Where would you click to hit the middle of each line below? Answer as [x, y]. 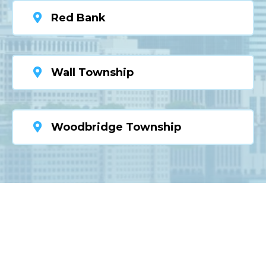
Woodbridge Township [116, 127]
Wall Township [92, 73]
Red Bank [78, 18]
